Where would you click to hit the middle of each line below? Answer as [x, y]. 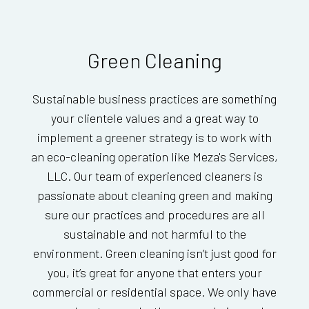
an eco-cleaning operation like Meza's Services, [154, 156]
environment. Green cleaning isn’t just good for [154, 253]
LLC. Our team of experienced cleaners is [154, 176]
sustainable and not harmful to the [154, 233]
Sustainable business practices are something [154, 98]
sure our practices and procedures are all [154, 214]
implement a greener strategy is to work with [154, 137]
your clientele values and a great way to [154, 118]
